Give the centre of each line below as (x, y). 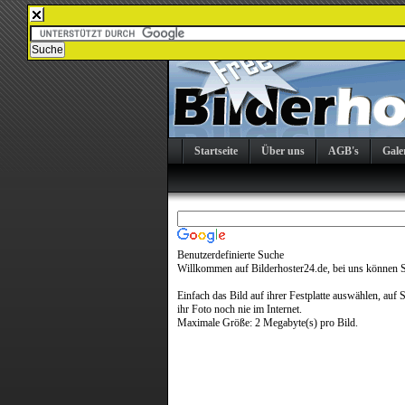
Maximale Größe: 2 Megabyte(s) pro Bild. (268, 323)
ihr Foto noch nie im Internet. (240, 309)
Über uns (283, 151)
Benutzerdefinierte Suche (231, 255)
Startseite (216, 151)
